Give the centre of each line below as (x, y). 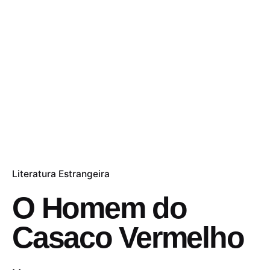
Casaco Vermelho (128, 238)
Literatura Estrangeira (61, 174)
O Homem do (99, 208)
